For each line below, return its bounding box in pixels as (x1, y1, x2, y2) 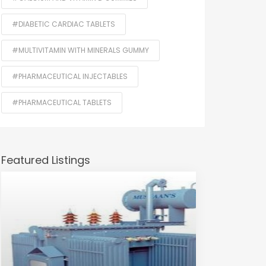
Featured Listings (1, 153, 90, 168)
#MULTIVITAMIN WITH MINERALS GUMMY (12, 45, 149, 56)
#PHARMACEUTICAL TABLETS (12, 97, 112, 108)
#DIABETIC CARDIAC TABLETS (12, 19, 115, 30)
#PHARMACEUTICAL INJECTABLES (12, 71, 128, 82)
